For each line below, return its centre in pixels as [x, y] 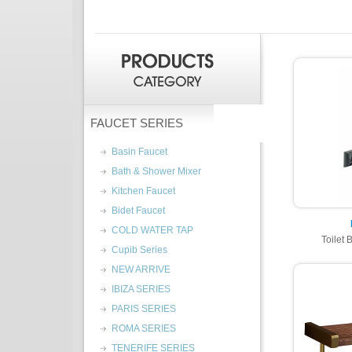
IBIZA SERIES [141, 289]
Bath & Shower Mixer [156, 171]
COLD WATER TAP [152, 230]
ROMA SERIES [144, 328]
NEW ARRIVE [141, 269]
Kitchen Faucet [143, 191]
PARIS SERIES [144, 309]
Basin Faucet [139, 152]
